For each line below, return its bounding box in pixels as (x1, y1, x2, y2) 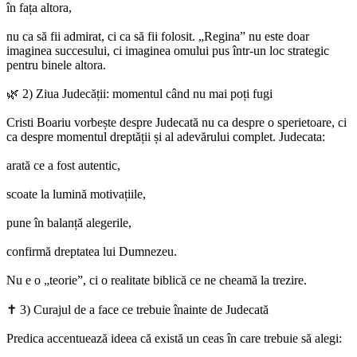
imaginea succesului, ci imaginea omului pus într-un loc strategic (6, 44, 329, 58)
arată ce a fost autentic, (6, 159, 120, 173)
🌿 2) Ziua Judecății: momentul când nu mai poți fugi (6, 87, 273, 101)
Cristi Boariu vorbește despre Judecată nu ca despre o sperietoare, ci (6, 116, 347, 130)
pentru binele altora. (6, 58, 106, 73)
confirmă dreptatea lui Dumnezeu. (6, 245, 177, 259)
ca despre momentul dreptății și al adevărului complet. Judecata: (6, 130, 325, 144)
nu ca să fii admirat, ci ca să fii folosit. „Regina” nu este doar (6, 29, 309, 44)
